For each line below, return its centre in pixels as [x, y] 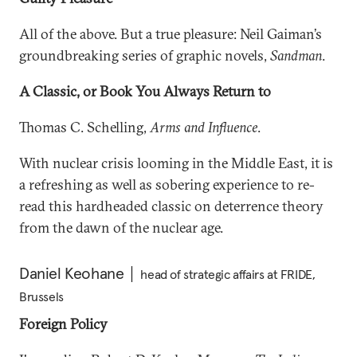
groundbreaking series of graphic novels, [145, 55]
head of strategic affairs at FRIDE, [228, 274]
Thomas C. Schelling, [84, 127]
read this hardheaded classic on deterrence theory [171, 206]
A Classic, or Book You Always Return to [145, 91]
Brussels [41, 296]
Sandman [296, 55]
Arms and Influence [204, 127]
